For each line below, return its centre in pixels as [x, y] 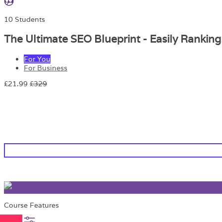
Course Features [31, 205]
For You [37, 59]
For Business [46, 68]
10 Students [25, 19]
